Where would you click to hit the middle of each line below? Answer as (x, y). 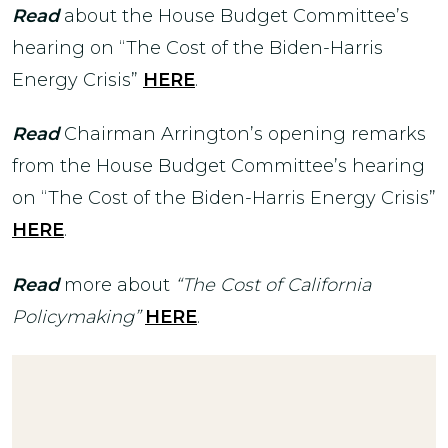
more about (117, 284)
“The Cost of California (273, 284)
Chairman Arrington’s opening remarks (245, 134)
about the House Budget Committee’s (236, 15)
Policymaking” (76, 316)
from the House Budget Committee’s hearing (218, 166)
